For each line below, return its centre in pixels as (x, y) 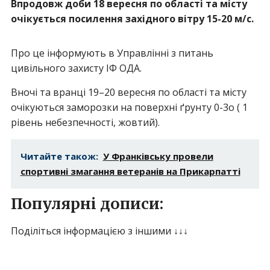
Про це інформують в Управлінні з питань (112, 53)
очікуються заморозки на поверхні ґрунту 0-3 (119, 108)
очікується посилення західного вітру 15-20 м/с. (132, 19)
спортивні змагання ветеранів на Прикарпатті (130, 171)
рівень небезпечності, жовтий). (85, 123)
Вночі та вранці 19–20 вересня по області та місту (128, 93)
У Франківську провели (158, 156)
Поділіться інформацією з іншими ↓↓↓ (99, 231)
